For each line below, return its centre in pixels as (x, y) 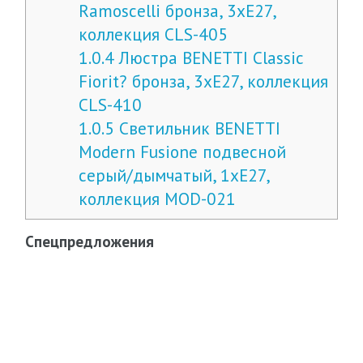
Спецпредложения (89, 241)
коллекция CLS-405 (154, 34)
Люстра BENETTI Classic (209, 58)
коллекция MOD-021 (158, 199)
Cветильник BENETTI (198, 128)
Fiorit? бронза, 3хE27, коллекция (204, 81)
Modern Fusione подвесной (183, 152)
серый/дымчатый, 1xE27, (174, 175)
